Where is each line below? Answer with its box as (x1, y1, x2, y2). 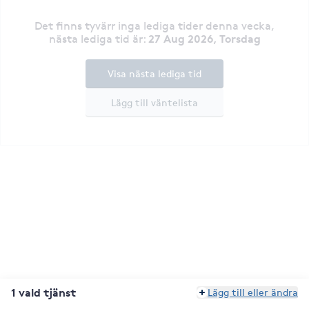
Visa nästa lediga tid (108, 67, 201, 79)
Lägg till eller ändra (208, 286, 298, 298)
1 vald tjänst (11, 286, 76, 299)
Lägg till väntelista (111, 96, 198, 108)
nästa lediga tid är (48, 32, 143, 46)
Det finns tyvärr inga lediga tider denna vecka (34, 19, 271, 32)
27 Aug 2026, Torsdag (148, 31, 261, 46)
